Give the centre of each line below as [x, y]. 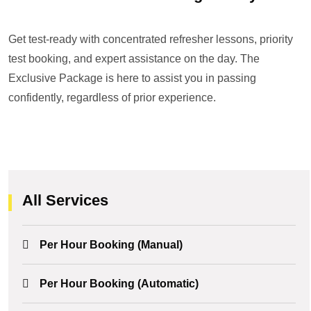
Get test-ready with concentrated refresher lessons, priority [151, 40]
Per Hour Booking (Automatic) [119, 283]
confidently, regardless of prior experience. [112, 98]
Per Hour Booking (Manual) [111, 244]
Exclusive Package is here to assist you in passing [132, 78]
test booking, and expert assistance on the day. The [134, 59]
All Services [65, 200]
